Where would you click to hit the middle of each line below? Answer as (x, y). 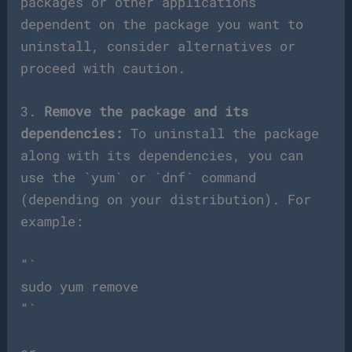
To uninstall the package (221, 134)
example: (52, 222)
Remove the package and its (147, 112)
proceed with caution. (103, 68)
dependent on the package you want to (162, 24)
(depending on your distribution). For (166, 200)
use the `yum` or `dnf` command (139, 178)
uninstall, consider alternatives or (158, 46)
